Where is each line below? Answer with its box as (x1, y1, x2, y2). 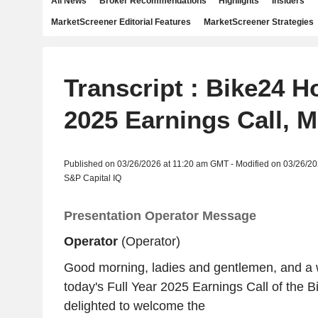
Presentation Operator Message (63, 209, 256, 223)
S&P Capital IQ (63, 173, 121, 183)
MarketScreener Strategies (203, 17, 314, 27)
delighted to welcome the (63, 298, 205, 313)
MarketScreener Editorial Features (51, 17, 191, 27)
